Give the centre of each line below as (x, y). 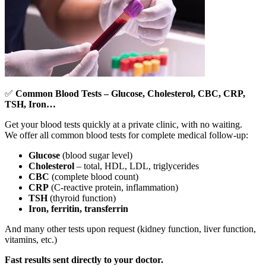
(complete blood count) (94, 176)
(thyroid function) (82, 198)
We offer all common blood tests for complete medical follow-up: (126, 135)
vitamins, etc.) (31, 239)
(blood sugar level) (96, 155)
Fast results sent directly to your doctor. (84, 259)
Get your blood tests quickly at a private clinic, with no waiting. (123, 124)
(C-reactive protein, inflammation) (113, 187)
